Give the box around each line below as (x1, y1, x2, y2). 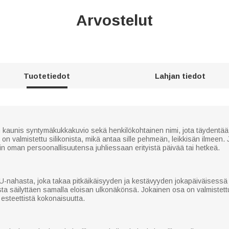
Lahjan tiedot (154, 71, 205, 80)
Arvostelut (76, 11, 153, 29)
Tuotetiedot (24, 71, 71, 80)
